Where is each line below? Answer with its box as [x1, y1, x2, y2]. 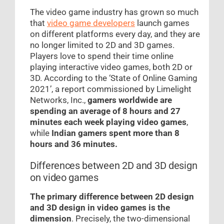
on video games [30, 171, 98, 184]
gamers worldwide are [87, 95, 172, 105]
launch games [135, 18, 189, 28]
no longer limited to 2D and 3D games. [30, 40, 174, 50]
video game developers [47, 18, 135, 28]
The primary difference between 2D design [30, 191, 194, 202]
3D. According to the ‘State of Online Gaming [30, 73, 197, 83]
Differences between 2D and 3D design [30, 159, 197, 172]
